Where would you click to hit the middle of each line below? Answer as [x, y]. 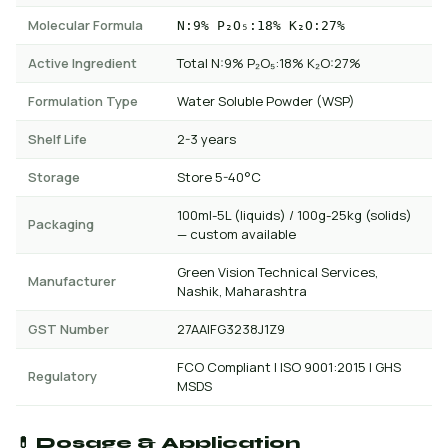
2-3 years [206, 139]
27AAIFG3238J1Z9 [231, 329]
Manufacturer [72, 281]
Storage [54, 177]
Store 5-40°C [219, 177]
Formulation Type [83, 101]
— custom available [236, 234]
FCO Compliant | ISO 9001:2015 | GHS [289, 367]
